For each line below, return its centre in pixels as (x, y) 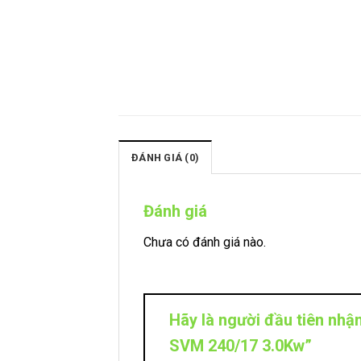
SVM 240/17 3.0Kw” (243, 345)
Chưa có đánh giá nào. (205, 242)
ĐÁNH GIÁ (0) (166, 157)
